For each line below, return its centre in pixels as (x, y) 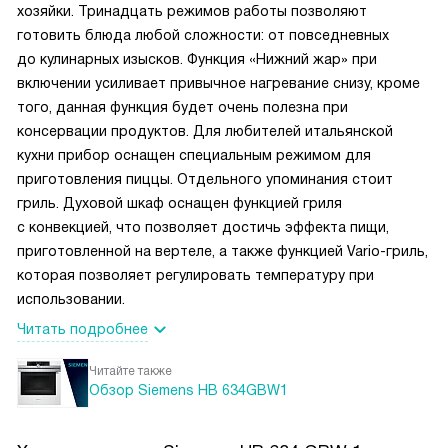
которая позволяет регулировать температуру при (195, 275)
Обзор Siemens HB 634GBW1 (188, 390)
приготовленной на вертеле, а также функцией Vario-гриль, (222, 251)
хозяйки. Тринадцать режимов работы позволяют (192, 11)
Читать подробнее (82, 329)
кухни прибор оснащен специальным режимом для (194, 155)
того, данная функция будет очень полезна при (182, 107)
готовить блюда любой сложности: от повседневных (203, 35)
